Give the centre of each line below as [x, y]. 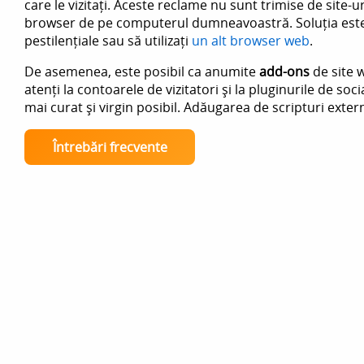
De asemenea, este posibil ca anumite [142, 71]
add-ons [284, 71]
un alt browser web [251, 41]
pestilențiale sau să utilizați [108, 41]
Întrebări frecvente [110, 147]
